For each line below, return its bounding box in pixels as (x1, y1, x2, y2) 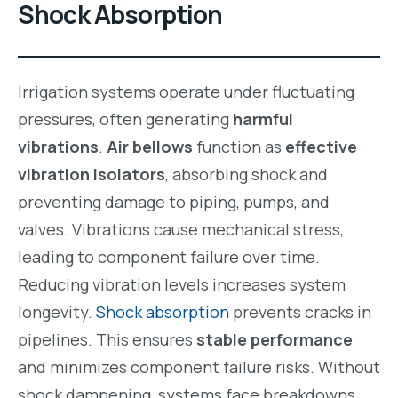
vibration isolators (18, 163, 165, 185)
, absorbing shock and (165, 163, 328, 185)
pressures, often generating (18, 107, 233, 130)
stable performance (196, 328, 353, 350)
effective (285, 135, 357, 157)
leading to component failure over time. (18, 245, 320, 267)
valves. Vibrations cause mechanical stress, (18, 218, 344, 240)
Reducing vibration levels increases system (18, 273, 346, 295)
